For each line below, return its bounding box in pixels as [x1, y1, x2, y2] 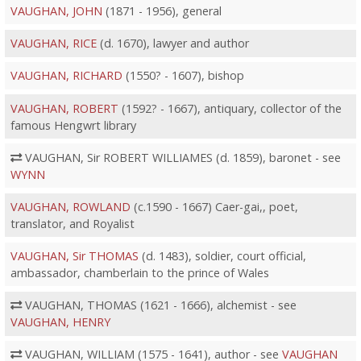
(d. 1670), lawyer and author [96, 35, 249, 52]
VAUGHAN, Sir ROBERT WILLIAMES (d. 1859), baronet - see [21, 149, 341, 165]
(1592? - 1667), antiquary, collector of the [118, 100, 342, 116]
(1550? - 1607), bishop [122, 68, 244, 84]
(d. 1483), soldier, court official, [138, 248, 306, 264]
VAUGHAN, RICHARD [10, 68, 122, 84]
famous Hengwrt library [10, 117, 136, 133]
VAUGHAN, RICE [10, 35, 97, 52]
